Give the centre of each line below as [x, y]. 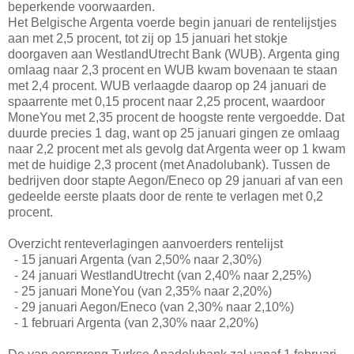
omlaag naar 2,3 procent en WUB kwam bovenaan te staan [173, 70]
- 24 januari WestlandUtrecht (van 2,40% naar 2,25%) [160, 275]
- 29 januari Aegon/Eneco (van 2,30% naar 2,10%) [151, 307]
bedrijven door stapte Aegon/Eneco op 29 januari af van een [175, 180]
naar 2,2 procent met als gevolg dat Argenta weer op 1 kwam [177, 149]
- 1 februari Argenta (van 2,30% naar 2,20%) [133, 322]
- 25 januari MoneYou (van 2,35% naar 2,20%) [140, 291]
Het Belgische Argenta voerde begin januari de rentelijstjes [172, 22]
